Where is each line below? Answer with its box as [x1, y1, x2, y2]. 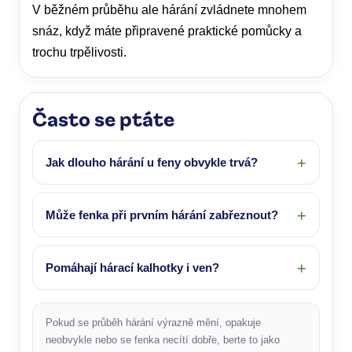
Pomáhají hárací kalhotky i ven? [46, 261, 219, 275]
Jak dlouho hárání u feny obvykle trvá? [46, 156, 258, 170]
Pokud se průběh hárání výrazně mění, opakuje [46, 317, 261, 329]
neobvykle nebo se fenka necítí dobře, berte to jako [46, 334, 280, 346]
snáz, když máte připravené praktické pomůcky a [32, 24, 302, 38]
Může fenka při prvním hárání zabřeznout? [46, 208, 278, 222]
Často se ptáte [32, 104, 174, 132]
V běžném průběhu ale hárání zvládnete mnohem [32, 3, 306, 17]
